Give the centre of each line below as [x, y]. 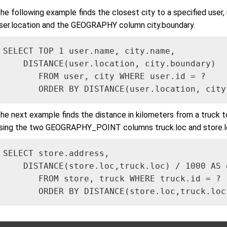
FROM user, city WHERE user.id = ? [104, 77]
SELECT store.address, [59, 154]
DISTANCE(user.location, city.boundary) [112, 64]
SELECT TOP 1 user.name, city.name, [92, 51]
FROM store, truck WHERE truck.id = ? [112, 179]
